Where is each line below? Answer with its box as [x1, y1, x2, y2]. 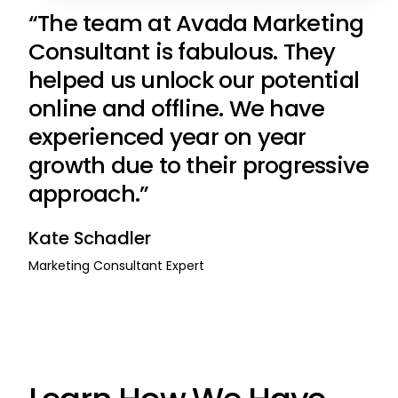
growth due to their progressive [28, 149, 370, 182]
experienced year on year [28, 121, 306, 154]
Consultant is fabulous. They [28, 36, 336, 68]
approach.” [28, 178, 149, 211]
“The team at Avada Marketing [28, 7, 364, 40]
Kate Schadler [28, 226, 151, 251]
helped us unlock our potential [28, 64, 360, 97]
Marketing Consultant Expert [28, 257, 204, 275]
